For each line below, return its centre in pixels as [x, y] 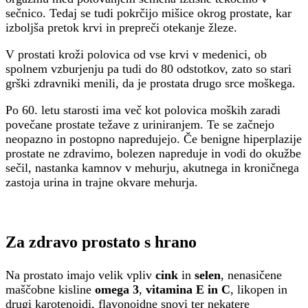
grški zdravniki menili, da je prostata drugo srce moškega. [151, 84]
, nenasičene [251, 275]
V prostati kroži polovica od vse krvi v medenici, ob [136, 55]
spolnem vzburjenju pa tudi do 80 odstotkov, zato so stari [148, 69]
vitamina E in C [188, 290]
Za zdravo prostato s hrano [101, 242]
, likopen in [259, 290]
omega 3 [117, 290]
